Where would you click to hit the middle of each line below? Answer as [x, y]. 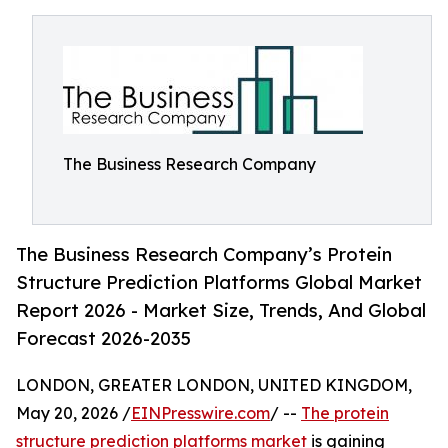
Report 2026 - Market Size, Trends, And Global [221, 310]
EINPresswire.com [200, 413]
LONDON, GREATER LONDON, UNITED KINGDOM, [214, 385]
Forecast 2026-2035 [103, 338]
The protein [345, 413]
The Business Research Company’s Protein [204, 254]
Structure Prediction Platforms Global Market [219, 282]
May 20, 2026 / [73, 413]
